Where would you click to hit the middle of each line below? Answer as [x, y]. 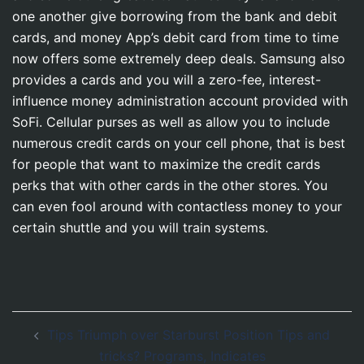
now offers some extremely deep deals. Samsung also [179, 59]
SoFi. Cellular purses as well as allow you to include [171, 122]
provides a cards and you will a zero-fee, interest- [167, 80]
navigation [61, 344]
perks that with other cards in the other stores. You [170, 186]
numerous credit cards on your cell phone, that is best [179, 143]
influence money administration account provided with [180, 101]
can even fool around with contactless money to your [177, 207]
